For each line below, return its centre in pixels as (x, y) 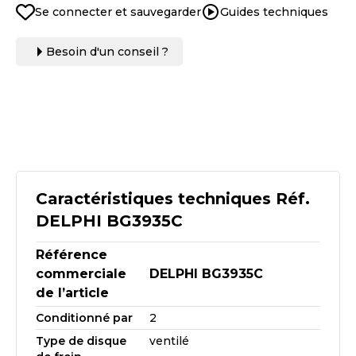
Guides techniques (274, 12)
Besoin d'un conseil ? (107, 52)
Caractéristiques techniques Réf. (173, 199)
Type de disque (81, 341)
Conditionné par (84, 318)
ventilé (170, 341)
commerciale (81, 274)
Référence (72, 255)
